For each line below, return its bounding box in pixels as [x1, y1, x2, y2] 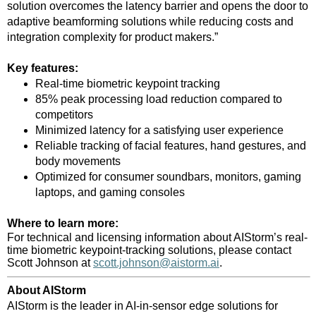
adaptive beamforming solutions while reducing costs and [7, 15, 293, 28]
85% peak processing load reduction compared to [35, 92, 282, 105]
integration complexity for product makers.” [7, 30, 218, 43]
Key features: [7, 61, 78, 74]
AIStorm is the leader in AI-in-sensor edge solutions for [7, 300, 278, 312]
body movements [35, 154, 121, 167]
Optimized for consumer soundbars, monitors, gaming [35, 170, 301, 183]
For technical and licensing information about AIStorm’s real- [7, 231, 308, 243]
